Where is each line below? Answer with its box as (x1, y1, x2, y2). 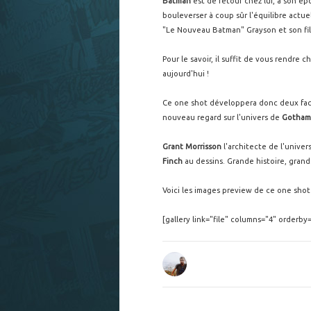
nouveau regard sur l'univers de (162, 113, 282, 121)
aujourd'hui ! (162, 69, 209, 78)
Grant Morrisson (162, 142, 221, 151)
